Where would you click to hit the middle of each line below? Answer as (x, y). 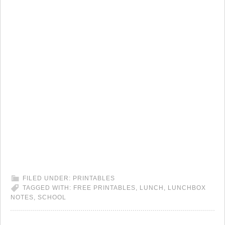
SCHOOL (52, 197)
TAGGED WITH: (48, 188)
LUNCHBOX (187, 188)
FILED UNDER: (48, 178)
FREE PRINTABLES (104, 188)
